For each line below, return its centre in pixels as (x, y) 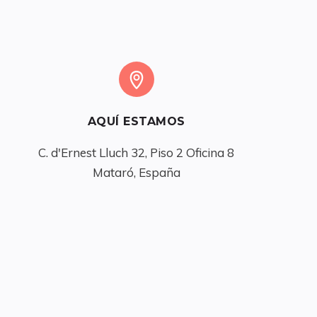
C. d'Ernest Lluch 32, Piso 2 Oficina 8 (137, 152)
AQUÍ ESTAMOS (136, 121)
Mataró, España (136, 172)
